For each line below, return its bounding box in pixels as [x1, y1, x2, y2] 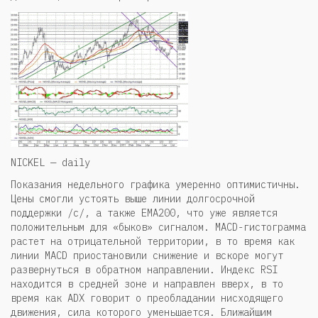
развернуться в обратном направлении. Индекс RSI [11, 263, 278, 277]
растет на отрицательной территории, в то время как [11, 235, 295, 248]
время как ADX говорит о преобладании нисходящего [11, 292, 283, 305]
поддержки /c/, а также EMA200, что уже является [11, 207, 278, 220]
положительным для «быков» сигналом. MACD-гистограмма [11, 221, 306, 234]
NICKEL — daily [11, 155, 90, 169]
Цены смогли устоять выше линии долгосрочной [11, 192, 255, 206]
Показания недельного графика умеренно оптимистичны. [11, 178, 300, 192]
